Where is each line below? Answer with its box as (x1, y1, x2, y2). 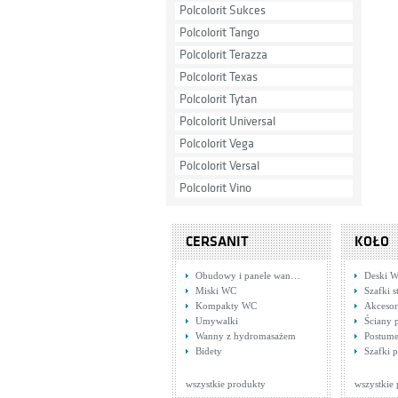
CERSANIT (186, 234, 249, 250)
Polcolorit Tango (179, 26, 259, 39)
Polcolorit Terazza (179, 48, 267, 61)
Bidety (195, 346, 222, 356)
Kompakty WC (195, 300, 257, 311)
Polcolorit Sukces (179, 4, 266, 17)
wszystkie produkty (186, 378, 266, 389)
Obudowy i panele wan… (195, 270, 300, 281)
